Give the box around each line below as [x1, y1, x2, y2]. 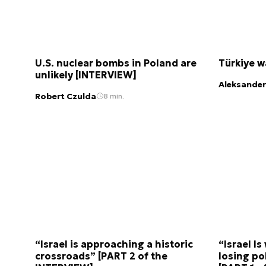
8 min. [103, 91, 124, 101]
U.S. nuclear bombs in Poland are [35, 57, 197, 69]
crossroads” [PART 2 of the [35, 249, 167, 262]
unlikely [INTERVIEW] [35, 69, 137, 81]
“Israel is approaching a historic [35, 237, 193, 250]
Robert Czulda [35, 90, 96, 102]
